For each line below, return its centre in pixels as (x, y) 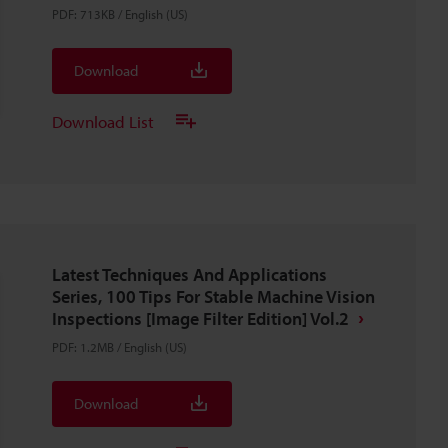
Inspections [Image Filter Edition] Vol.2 (200, 318)
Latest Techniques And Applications (189, 274)
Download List (103, 121)
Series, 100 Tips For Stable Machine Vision (213, 296)
